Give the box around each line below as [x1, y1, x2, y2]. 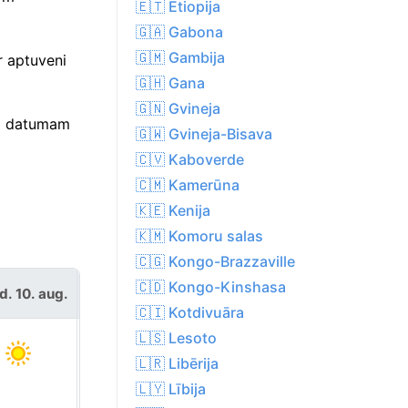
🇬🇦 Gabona [136, 23, 223, 42]
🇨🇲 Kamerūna [136, 176, 240, 195]
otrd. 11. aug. [94, 284, 179, 302]
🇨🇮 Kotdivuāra [136, 303, 244, 322]
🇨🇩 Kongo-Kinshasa [136, 278, 286, 297]
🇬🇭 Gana [136, 74, 205, 93]
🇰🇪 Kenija [136, 201, 210, 220]
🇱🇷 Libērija [136, 354, 219, 373]
